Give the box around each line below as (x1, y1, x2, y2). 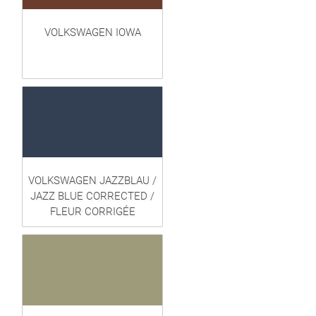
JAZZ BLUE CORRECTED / (30, 190, 154, 203)
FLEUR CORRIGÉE (49, 205, 135, 219)
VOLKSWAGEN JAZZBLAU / (28, 174, 157, 188)
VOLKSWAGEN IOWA (44, 26, 141, 39)
